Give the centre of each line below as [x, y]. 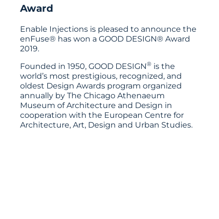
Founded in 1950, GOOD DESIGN [84, 66]
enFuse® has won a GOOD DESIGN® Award [105, 39]
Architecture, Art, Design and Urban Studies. [107, 125]
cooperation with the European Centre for [102, 115]
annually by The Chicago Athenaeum [93, 96]
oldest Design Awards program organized [101, 86]
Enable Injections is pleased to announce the [109, 29]
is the [164, 66]
